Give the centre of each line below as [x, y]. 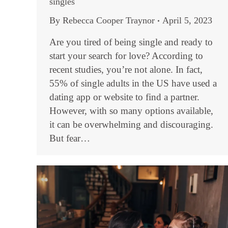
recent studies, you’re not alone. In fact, [126, 69]
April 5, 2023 [187, 20]
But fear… [70, 138]
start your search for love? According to [126, 56]
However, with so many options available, [131, 111]
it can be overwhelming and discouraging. [131, 124]
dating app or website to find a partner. [124, 97]
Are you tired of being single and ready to [131, 42]
